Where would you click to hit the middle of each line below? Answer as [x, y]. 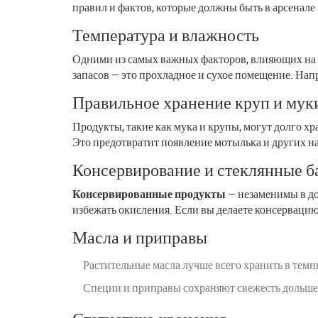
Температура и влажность [166, 34]
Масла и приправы [140, 237]
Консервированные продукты [149, 193]
